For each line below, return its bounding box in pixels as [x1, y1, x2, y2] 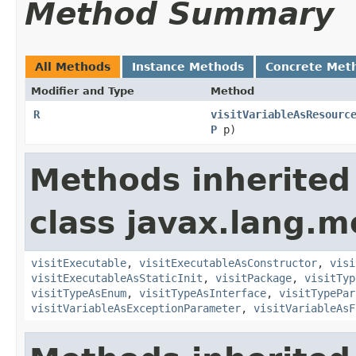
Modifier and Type [31, 84, 134, 97]
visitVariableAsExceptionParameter [31, 301, 241, 315]
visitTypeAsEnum [31, 286, 126, 300]
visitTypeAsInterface [139, 286, 266, 300]
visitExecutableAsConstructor [139, 256, 317, 269]
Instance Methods [132, 60, 244, 73]
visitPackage [215, 271, 292, 284]
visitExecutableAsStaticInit [31, 271, 203, 284]
